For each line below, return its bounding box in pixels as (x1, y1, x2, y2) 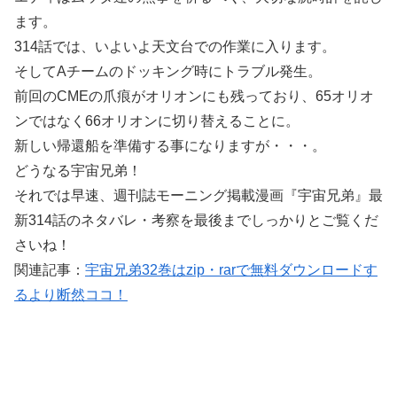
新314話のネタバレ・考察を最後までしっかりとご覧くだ (14, 213, 378, 229)
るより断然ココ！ (14, 287, 128, 303)
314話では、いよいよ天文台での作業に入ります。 (14, 39, 336, 55)
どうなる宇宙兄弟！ (14, 163, 142, 179)
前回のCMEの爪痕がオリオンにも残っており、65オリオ (14, 89, 374, 105)
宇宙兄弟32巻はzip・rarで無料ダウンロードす (85, 262, 378, 278)
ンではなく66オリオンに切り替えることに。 (14, 113, 300, 129)
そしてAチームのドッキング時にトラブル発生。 (14, 64, 322, 80)
